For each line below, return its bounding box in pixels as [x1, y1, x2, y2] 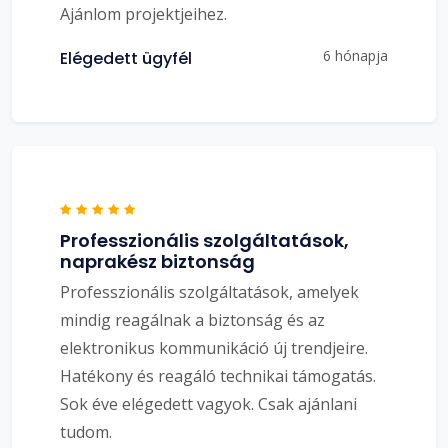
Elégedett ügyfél [60, 46, 192, 70]
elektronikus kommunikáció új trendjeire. [60, 336, 368, 359]
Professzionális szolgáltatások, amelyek [60, 280, 359, 303]
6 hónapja [323, 45, 388, 65]
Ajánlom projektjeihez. [60, 2, 227, 25]
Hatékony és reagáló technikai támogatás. [60, 364, 376, 387]
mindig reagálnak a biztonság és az [60, 308, 325, 331]
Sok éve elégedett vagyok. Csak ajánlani [60, 392, 357, 415]
